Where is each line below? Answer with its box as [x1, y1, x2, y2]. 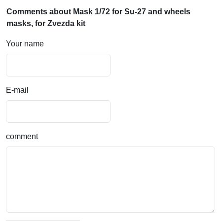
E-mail [6, 86, 29, 95]
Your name [6, 39, 44, 48]
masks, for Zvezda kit [6, 19, 85, 28]
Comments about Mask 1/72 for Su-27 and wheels [6, 7, 190, 16]
